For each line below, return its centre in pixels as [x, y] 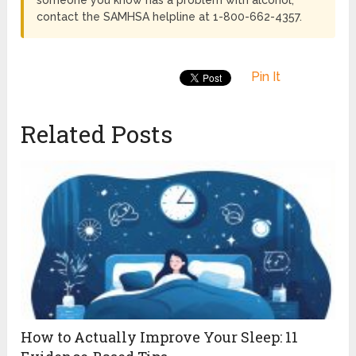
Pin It [266, 76]
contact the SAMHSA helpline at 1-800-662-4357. [170, 16]
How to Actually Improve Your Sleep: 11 [160, 337]
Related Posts [97, 133]
